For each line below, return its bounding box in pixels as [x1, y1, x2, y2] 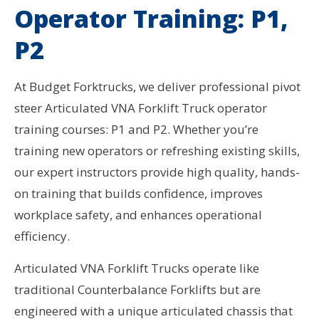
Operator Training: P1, [14, 2, 288, 36]
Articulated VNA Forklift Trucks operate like [14, 260, 259, 277]
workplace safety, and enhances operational [14, 206, 262, 224]
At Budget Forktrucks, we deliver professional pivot [14, 78, 300, 95]
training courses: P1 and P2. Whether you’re [14, 121, 258, 138]
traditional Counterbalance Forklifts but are [14, 281, 261, 298]
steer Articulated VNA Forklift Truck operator [14, 100, 267, 117]
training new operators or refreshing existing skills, [14, 142, 300, 159]
